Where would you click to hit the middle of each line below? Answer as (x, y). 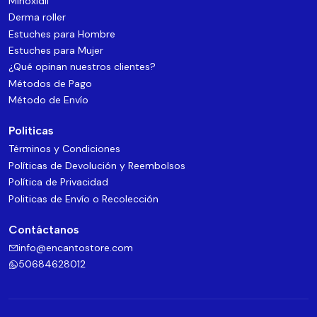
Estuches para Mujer (56, 50)
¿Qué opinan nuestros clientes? (82, 67)
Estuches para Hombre (62, 34)
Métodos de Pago (50, 83)
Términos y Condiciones (64, 149)
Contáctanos (44, 229)
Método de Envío (48, 100)
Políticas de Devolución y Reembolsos (97, 165)
